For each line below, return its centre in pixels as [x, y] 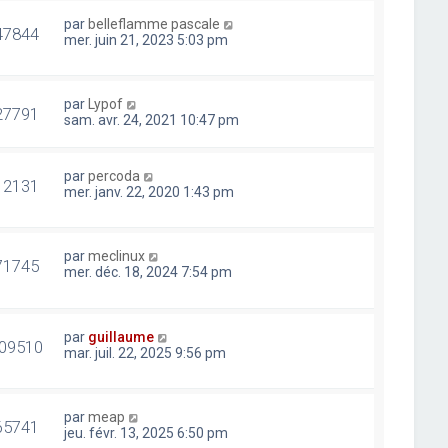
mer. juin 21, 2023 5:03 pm [146, 40]
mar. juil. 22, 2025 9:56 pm [145, 352]
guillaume [121, 336]
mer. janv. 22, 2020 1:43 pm [149, 192]
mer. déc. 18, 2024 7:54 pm [148, 272]
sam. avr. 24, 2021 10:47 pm [152, 120]
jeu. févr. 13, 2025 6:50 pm [146, 432]
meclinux [117, 256]
